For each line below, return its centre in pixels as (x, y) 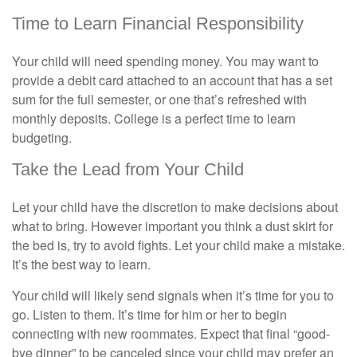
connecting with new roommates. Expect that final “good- (171, 333)
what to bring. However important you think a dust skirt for (173, 226)
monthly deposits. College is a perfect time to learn (154, 118)
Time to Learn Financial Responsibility (158, 24)
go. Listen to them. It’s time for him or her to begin (149, 314)
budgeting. (42, 137)
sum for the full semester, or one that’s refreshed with (159, 99)
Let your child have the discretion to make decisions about (175, 207)
